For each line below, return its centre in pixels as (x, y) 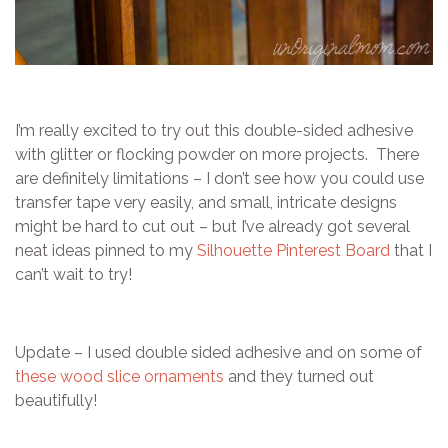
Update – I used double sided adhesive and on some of (218, 352)
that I (411, 250)
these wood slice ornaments (119, 376)
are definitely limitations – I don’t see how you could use (219, 178)
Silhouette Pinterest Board (293, 250)
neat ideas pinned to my (106, 250)
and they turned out (299, 376)
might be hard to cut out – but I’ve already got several (212, 226)
